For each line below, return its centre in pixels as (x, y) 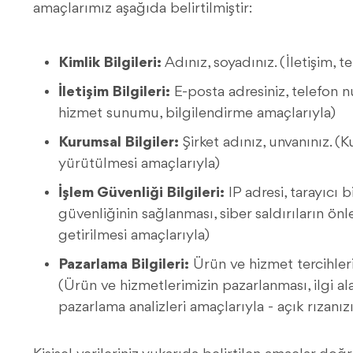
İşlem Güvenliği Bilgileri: (141, 193)
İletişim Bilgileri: (114, 92)
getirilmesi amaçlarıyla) (134, 236)
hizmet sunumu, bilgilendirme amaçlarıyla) (197, 113)
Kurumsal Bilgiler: (119, 143)
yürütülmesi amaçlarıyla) (139, 164)
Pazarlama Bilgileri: (124, 265)
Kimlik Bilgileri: (110, 63)
